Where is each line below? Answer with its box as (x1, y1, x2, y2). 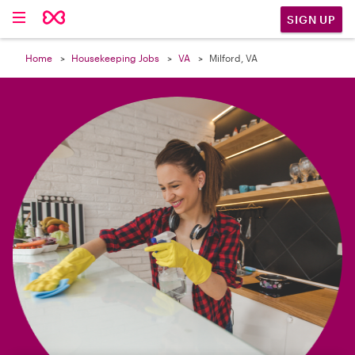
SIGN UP (287, 12, 336, 26)
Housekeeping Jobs (71, 52, 159, 63)
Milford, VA (209, 52, 258, 63)
